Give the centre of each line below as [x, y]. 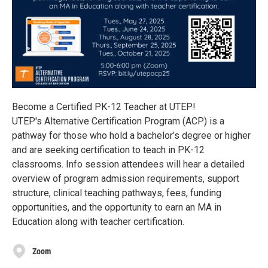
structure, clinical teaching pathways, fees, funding [117, 193]
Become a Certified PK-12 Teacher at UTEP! [104, 107]
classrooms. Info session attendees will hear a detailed [128, 165]
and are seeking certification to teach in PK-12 [108, 150]
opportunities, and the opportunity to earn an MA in [117, 208]
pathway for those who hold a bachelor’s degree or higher [131, 136]
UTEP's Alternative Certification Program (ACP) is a [118, 121]
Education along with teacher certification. [98, 222]
